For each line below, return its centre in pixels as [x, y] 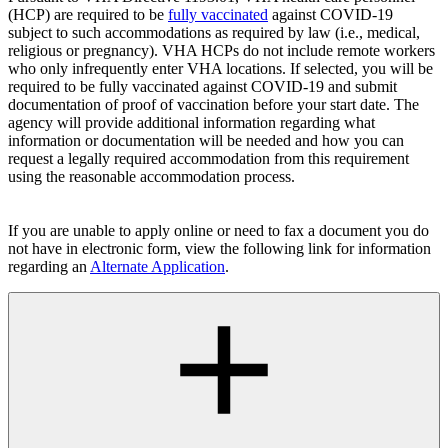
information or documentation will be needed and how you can [206, 141]
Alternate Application [157, 267]
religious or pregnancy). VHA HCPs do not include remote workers [221, 51]
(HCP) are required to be [88, 15]
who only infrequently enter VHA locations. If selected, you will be [220, 69]
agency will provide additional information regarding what [191, 123]
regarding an [49, 267]
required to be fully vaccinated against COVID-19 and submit [202, 87]
